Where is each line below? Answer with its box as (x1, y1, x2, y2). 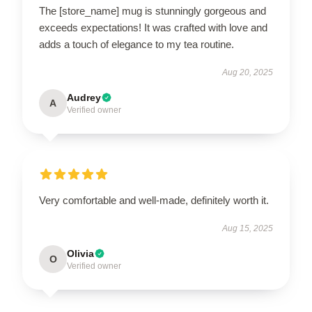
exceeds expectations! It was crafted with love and (39, 21, 267, 33)
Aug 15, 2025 (222, 223, 273, 233)
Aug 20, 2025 (222, 67, 273, 77)
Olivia (67, 247, 94, 259)
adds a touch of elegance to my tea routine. (39, 38, 234, 50)
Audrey (67, 91, 101, 103)
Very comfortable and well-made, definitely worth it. (39, 194, 269, 206)
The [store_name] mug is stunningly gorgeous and (39, 4, 266, 17)
